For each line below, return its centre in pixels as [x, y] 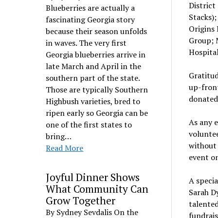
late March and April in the [94, 66]
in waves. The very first [86, 43]
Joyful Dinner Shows [93, 177]
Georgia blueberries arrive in [96, 54]
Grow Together [81, 200]
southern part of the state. [93, 78]
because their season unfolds [97, 31]
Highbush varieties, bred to [93, 101]
